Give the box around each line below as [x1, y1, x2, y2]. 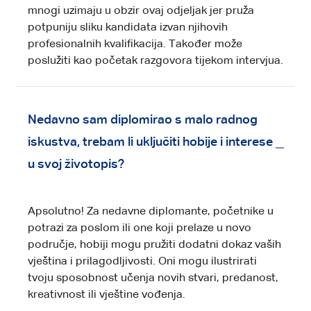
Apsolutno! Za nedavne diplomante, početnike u [28, 205, 274, 217]
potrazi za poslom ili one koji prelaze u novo [28, 222, 251, 234]
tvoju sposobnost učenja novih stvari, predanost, [28, 272, 278, 284]
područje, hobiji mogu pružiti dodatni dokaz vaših [28, 239, 281, 251]
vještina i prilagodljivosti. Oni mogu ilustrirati [28, 255, 257, 267]
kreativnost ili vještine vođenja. [28, 289, 185, 301]
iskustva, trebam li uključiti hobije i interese [28, 135, 273, 149]
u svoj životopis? [28, 158, 124, 171]
